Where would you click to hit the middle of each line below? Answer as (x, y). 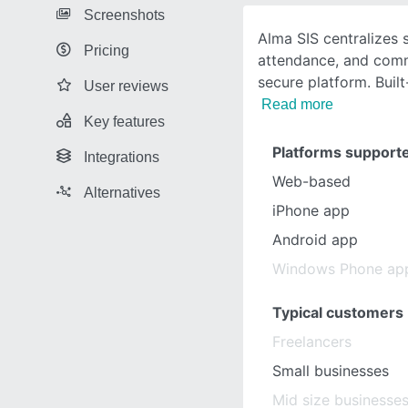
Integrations (122, 157)
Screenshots (124, 15)
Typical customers (338, 312)
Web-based (311, 181)
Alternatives (122, 192)
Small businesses (331, 371)
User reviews (126, 86)
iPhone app (311, 210)
